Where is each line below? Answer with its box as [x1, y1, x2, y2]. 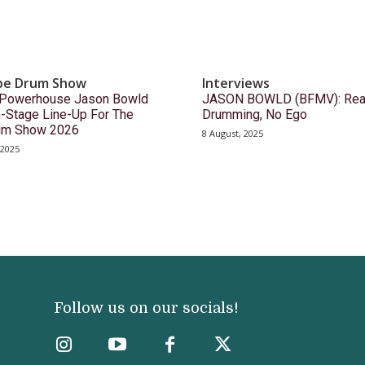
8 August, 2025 [202, 126, 263, 139]
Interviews [202, 73, 270, 92]
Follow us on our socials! [54, 299, 239, 316]
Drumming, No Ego [202, 106, 307, 122]
